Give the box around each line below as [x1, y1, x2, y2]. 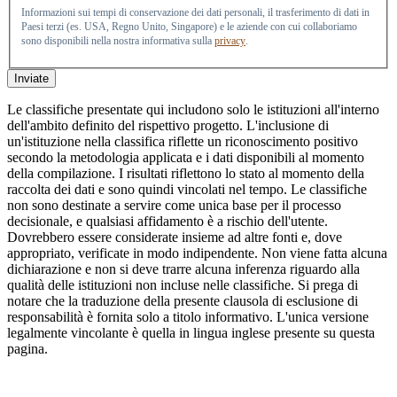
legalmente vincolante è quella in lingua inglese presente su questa [7, 325, 375, 341]
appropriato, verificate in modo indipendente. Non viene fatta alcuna [7, 245, 387, 261]
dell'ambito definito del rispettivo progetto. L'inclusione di [7, 118, 329, 134]
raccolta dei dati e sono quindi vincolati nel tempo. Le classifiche [7, 182, 367, 198]
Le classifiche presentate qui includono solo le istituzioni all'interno [7, 102, 379, 118]
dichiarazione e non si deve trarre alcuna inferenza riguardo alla [7, 261, 360, 277]
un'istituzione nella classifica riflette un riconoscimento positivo [7, 134, 358, 150]
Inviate [14, 72, 49, 86]
